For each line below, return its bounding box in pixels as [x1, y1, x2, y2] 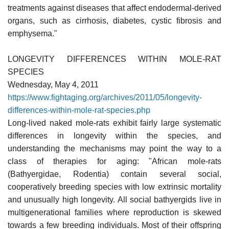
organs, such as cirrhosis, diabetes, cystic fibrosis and [8, 16, 221, 25]
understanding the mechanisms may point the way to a [8, 144, 221, 153]
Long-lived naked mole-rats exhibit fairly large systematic [8, 118, 221, 127]
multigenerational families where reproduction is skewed [8, 208, 221, 217]
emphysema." [8, 29, 57, 38]
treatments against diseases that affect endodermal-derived [8, 3, 221, 12]
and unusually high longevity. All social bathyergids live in [8, 195, 221, 204]
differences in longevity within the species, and [8, 131, 221, 140]
